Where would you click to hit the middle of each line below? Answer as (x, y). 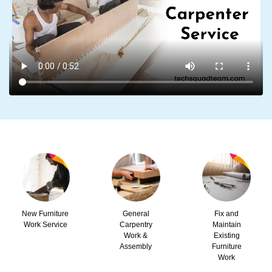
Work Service (45, 225)
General (136, 214)
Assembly (136, 246)
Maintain (226, 225)
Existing (226, 236)
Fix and (227, 214)
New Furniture (46, 214)
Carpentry (136, 225)
